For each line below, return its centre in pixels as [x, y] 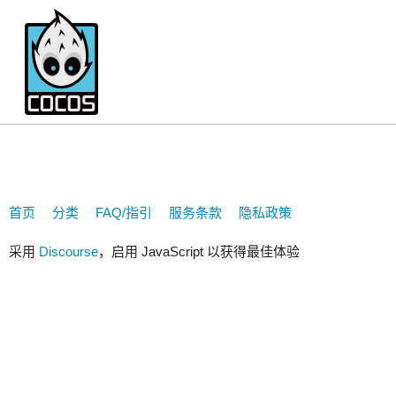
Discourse [69, 251]
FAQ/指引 [124, 213]
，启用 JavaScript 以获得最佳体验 [199, 251]
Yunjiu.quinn [69, 110]
